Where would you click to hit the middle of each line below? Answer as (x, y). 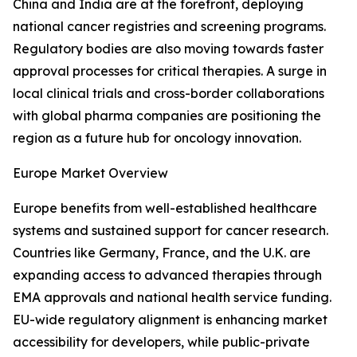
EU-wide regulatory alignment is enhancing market (170, 320)
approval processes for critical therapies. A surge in (170, 71)
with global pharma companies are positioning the (167, 116)
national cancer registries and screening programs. (169, 27)
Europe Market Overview (90, 173)
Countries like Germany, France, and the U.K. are (162, 253)
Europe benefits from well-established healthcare (165, 208)
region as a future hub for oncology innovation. (157, 138)
